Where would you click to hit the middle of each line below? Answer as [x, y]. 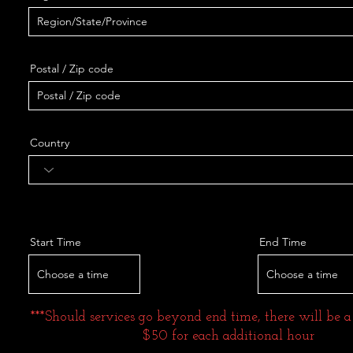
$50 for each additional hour [229, 336]
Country [50, 143]
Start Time [56, 242]
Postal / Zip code [72, 69]
